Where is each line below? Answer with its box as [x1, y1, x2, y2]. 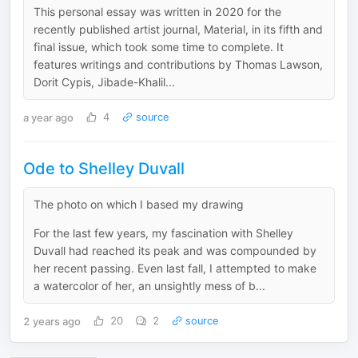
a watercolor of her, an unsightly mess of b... [34, 279, 265, 292]
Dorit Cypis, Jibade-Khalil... [34, 75, 175, 89]
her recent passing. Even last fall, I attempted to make [34, 261, 316, 275]
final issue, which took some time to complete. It [34, 40, 284, 54]
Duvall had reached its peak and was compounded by [34, 244, 316, 257]
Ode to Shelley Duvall [23, 159, 185, 178]
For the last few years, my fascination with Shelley [34, 226, 293, 240]
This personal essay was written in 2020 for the [34, 5, 281, 18]
